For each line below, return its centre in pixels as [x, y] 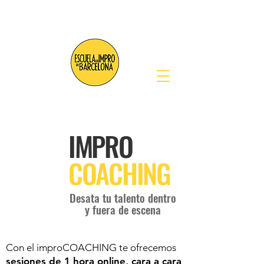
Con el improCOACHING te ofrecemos [91, 247]
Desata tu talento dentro [123, 197]
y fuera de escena [123, 209]
